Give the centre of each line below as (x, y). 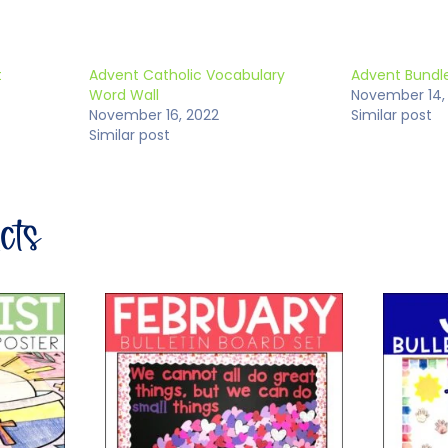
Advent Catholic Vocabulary (187, 75)
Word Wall (124, 95)
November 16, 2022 (154, 115)
